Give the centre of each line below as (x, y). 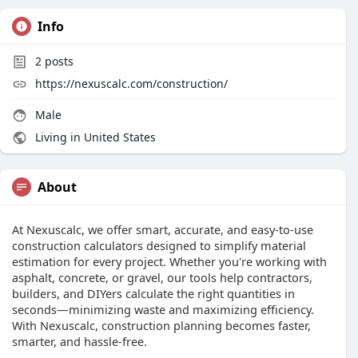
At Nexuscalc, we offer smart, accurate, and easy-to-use (163, 229)
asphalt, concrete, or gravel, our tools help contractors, (162, 277)
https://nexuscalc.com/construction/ (131, 84)
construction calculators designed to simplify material (159, 245)
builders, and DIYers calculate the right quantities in (153, 293)
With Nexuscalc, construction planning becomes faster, (161, 325)
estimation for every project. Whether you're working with (169, 261)
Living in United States (94, 137)
